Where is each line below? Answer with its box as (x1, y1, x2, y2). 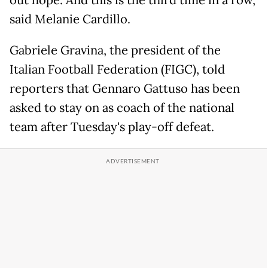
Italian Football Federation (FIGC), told (10, 62, 225, 78)
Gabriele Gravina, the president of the (10, 42, 221, 59)
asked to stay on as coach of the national (10, 100, 234, 116)
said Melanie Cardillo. (10, 11, 130, 28)
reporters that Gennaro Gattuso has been (10, 81, 240, 97)
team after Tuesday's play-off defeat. (10, 119, 214, 135)
